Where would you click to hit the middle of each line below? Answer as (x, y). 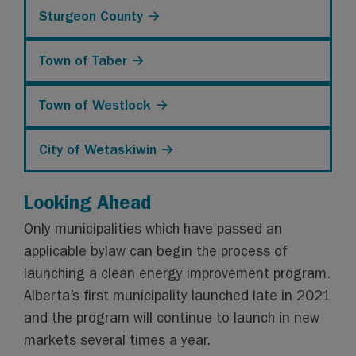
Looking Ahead (88, 203)
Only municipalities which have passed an (153, 229)
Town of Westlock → (104, 105)
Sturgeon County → (100, 16)
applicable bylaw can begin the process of (156, 252)
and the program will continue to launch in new (172, 318)
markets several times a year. (118, 341)
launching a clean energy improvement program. (178, 274)
